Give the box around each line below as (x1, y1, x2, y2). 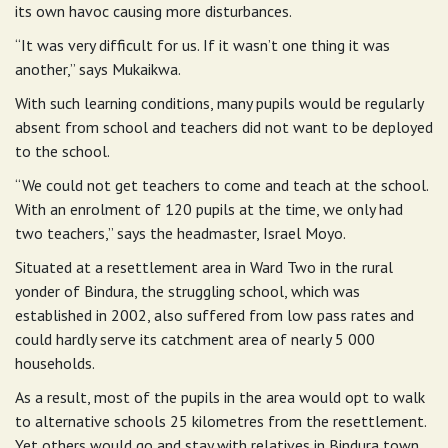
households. (15, 353, 95, 374)
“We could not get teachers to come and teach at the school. (15, 175, 428, 196)
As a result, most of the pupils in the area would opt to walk (15, 387, 425, 408)
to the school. (15, 141, 110, 162)
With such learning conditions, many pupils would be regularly (15, 93, 423, 114)
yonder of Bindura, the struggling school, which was (15, 281, 360, 302)
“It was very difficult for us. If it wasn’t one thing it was (15, 35, 390, 56)
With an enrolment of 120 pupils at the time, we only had (15, 199, 403, 220)
